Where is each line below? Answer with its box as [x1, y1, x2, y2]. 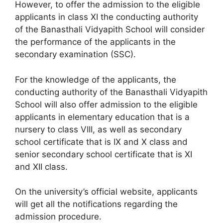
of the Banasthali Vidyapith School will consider [15, 24, 205, 34]
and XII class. [15, 161, 68, 172]
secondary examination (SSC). [15, 49, 136, 59]
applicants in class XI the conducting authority [15, 12, 198, 22]
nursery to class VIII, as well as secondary [15, 124, 182, 134]
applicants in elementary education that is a [15, 111, 190, 122]
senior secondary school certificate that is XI [15, 149, 192, 159]
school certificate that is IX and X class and [15, 136, 188, 147]
